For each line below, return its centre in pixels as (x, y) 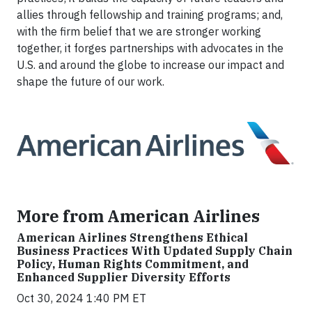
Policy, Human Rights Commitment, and (133, 264)
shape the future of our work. (91, 82)
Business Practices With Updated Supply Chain (155, 251)
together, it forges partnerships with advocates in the (150, 48)
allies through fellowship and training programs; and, (150, 15)
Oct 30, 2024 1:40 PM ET (81, 298)
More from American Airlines (138, 216)
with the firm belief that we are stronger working (139, 32)
